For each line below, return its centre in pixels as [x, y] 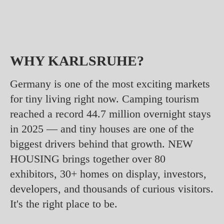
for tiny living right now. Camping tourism [104, 98]
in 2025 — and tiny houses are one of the [102, 128]
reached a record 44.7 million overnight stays [110, 113]
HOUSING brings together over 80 [88, 158]
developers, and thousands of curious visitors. [112, 188]
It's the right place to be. [64, 203]
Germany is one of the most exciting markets [110, 83]
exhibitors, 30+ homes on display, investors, [108, 173]
